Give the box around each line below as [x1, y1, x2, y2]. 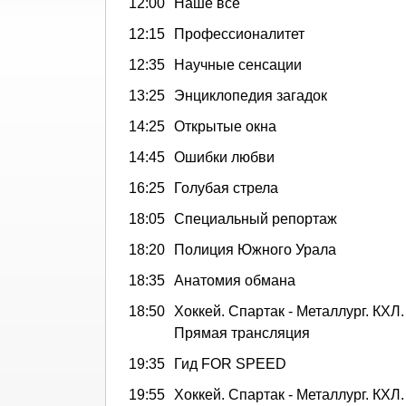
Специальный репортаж [174, 210, 337, 227]
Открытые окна [174, 118, 276, 134]
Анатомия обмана [174, 272, 295, 288]
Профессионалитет [174, 25, 304, 42]
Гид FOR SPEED [174, 355, 286, 372]
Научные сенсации [174, 56, 302, 72]
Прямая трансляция [174, 324, 310, 341]
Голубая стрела [174, 179, 278, 196]
